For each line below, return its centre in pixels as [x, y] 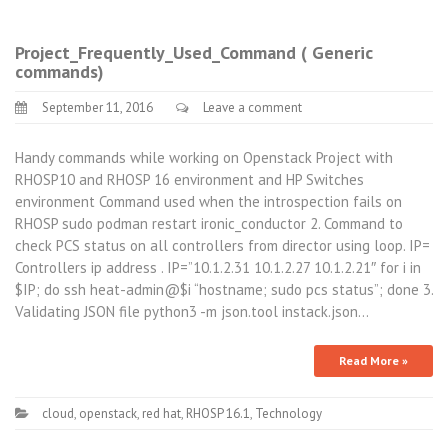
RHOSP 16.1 [218, 413]
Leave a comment [252, 107]
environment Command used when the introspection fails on [208, 201]
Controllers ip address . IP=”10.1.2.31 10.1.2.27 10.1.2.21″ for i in [218, 267]
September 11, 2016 [97, 107]
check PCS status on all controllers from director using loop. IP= [222, 245]
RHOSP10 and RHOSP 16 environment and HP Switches [189, 179]
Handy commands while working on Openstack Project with [204, 157]
